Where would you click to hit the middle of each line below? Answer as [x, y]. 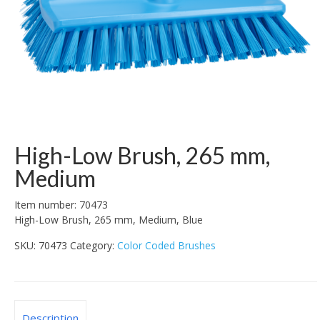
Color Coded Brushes [166, 246]
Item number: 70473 [61, 205]
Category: [94, 246]
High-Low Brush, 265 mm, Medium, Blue [109, 220]
